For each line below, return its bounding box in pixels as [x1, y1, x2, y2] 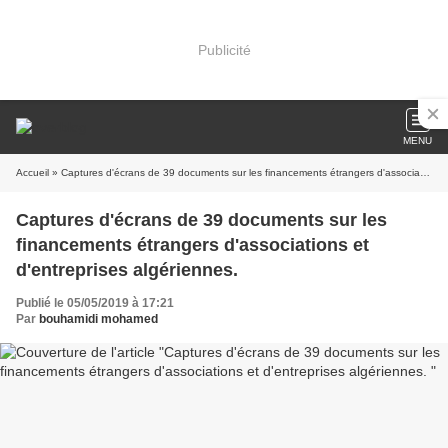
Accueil [16, 167, 49, 178]
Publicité [197, 41, 251, 58]
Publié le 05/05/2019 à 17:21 [16, 296, 174, 310]
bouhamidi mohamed [39, 312, 158, 326]
